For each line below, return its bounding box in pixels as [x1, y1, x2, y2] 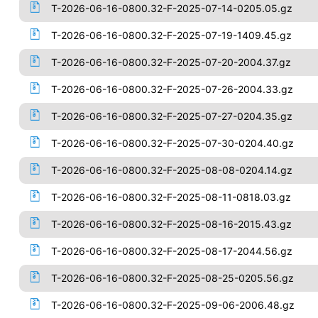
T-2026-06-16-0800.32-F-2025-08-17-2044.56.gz [50, 245, 292, 257]
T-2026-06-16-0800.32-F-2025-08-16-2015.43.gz [50, 218, 292, 230]
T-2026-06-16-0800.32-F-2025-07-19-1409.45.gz [50, 29, 292, 41]
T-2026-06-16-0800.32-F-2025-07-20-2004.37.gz [50, 56, 291, 68]
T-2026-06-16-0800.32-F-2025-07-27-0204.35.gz [50, 110, 292, 122]
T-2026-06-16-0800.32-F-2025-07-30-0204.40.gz [50, 137, 294, 149]
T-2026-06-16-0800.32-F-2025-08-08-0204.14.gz [50, 164, 292, 176]
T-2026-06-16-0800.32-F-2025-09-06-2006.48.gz [50, 299, 295, 311]
